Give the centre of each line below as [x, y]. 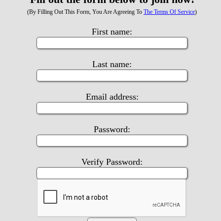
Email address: [112, 97]
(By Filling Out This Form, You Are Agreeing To [85, 12]
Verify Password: [112, 162]
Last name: [112, 64]
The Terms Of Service [169, 12]
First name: [112, 32]
